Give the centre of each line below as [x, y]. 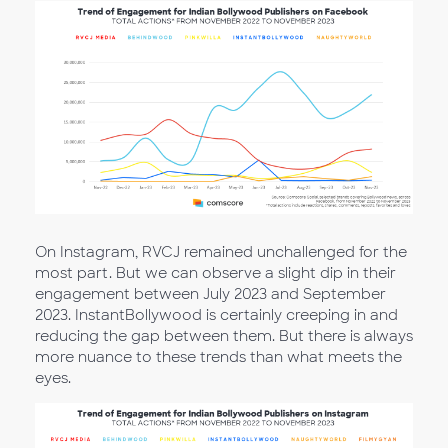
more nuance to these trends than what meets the [218, 356]
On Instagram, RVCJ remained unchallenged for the [221, 251]
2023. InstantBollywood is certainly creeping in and [216, 314]
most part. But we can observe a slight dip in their [215, 272]
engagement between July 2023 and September [210, 293]
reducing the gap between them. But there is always [224, 335]
